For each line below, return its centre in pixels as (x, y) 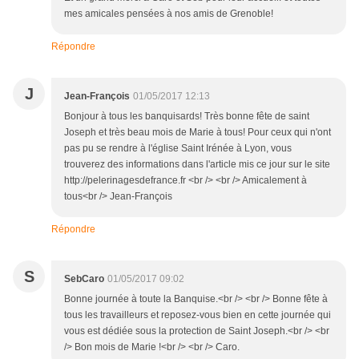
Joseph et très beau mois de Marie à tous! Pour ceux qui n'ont (198, 133)
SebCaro (84, 279)
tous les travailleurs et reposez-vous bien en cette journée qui (198, 315)
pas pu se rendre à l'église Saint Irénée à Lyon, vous (178, 149)
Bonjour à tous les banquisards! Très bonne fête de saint (187, 117)
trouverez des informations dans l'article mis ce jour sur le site (197, 165)
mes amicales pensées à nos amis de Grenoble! (169, 14)
